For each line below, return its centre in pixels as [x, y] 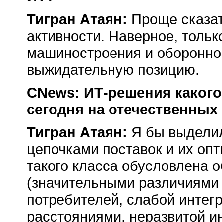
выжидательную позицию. [113, 70]
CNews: [55, 92]
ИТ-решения [127, 92]
